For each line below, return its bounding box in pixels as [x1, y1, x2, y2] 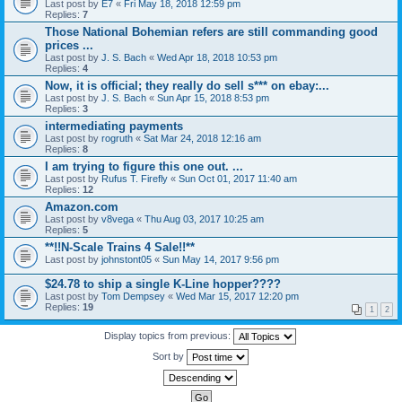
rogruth [101, 133, 133, 144]
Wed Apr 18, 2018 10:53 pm [157, 52, 277, 63]
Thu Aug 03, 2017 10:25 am [144, 214, 264, 224]
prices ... [45, 39, 93, 52]
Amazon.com [45, 200, 118, 214]
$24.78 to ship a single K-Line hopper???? [45, 277, 281, 291]
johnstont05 [101, 254, 152, 265]
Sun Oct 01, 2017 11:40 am [179, 173, 297, 184]
